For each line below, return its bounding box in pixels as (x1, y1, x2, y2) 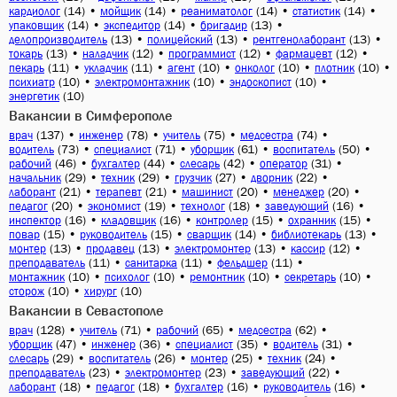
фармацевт (276, 47, 332, 60)
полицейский (147, 33, 213, 46)
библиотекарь (271, 228, 341, 241)
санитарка (125, 256, 177, 269)
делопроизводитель (9, 33, 107, 46)
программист (168, 47, 236, 60)
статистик (292, 4, 340, 18)
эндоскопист (230, 75, 292, 89)
